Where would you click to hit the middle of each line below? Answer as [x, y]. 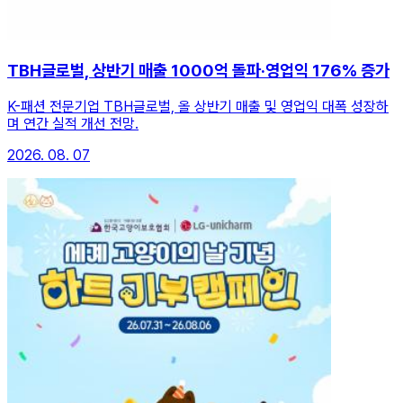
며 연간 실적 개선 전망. [73, 123]
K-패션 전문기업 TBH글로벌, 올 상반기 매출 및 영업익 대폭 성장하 [198, 106]
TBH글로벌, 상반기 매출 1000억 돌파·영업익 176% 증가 [198, 70]
